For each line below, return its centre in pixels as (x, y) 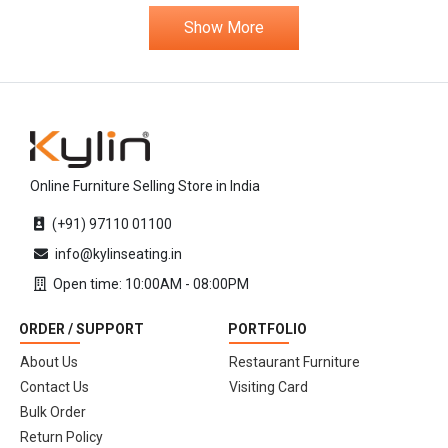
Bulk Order (53, 411)
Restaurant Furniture (294, 361)
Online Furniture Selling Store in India (145, 185)
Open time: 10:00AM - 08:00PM (151, 283)
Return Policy (61, 436)
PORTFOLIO (267, 328)
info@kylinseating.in (118, 253)
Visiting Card (268, 386)
